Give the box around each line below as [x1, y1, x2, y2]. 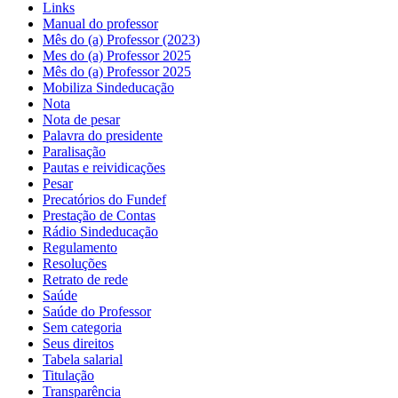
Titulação [43, 367, 94, 383]
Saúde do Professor [43, 303, 151, 319]
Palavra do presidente [43, 127, 163, 143]
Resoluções [43, 255, 107, 271]
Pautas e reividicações [43, 159, 165, 175]
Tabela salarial [43, 351, 123, 367]
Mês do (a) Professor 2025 [43, 63, 191, 79]
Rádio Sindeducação [43, 223, 158, 239]
